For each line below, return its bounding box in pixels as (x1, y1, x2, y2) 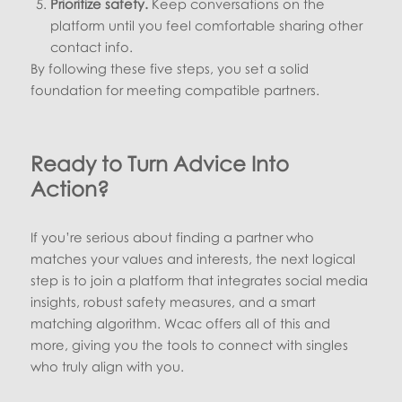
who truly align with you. (31, 358, 185, 375)
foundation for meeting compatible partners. (31, 82, 320, 99)
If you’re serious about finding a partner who (31, 229, 315, 246)
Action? (31, 176, 110, 202)
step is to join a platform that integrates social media (31, 272, 369, 289)
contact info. (50, 39, 134, 56)
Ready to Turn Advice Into (31, 151, 290, 177)
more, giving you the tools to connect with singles (31, 336, 349, 354)
